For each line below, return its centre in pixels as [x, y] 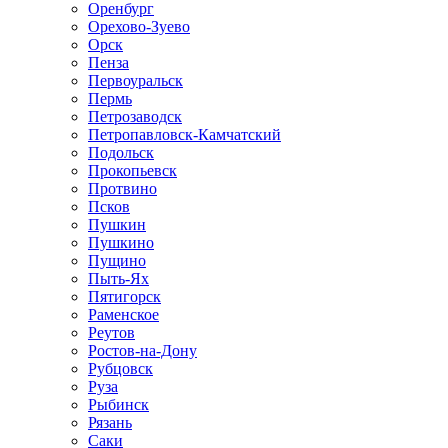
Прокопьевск [132, 170]
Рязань [110, 422]
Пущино [117, 260]
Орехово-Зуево [139, 26]
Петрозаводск [135, 116]
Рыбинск [118, 404]
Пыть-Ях [118, 278]
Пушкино [121, 242]
